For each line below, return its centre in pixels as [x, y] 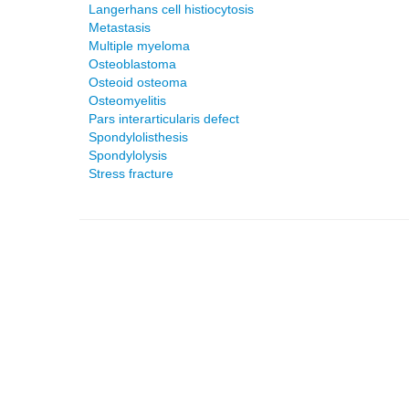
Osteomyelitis [127, 100]
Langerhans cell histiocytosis [171, 9]
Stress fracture [131, 173]
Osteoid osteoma [138, 82]
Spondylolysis [128, 155]
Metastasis [120, 27]
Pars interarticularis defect [164, 119]
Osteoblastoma [132, 64]
